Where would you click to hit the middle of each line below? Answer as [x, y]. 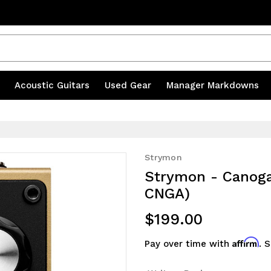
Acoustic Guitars [53, 85]
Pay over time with [188, 244]
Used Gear [129, 85]
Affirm [246, 242]
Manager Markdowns [212, 85]
